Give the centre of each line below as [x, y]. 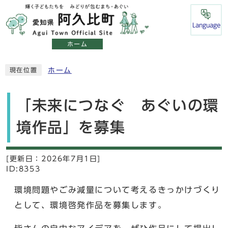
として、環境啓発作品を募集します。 [91, 205]
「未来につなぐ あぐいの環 [118, 105]
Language [206, 25]
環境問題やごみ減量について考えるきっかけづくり [117, 190]
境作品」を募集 [71, 127]
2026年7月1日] [71, 159]
